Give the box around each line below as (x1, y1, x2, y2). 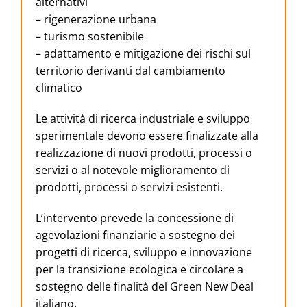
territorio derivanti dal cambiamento (36, 63, 225, 79)
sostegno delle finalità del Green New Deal (36, 279, 254, 295)
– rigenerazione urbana (36, 12, 156, 27)
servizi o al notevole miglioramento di (36, 162, 230, 178)
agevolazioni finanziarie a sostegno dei (36, 228, 235, 243)
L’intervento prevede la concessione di (36, 210, 234, 226)
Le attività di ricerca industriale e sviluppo (36, 111, 250, 127)
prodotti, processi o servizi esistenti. (36, 180, 223, 195)
